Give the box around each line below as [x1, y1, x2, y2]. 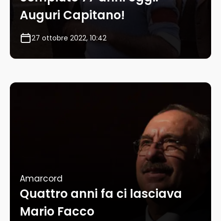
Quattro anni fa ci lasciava [20, 185, 182, 202]
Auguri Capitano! [20, 7, 125, 24]
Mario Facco [20, 203, 94, 220]
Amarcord [20, 173, 63, 185]
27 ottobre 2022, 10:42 [32, 33, 107, 43]
